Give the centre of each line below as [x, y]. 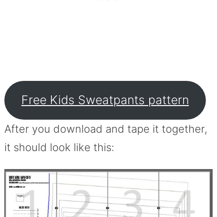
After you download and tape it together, [106, 129]
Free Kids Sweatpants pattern [105, 100]
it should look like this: [59, 147]
